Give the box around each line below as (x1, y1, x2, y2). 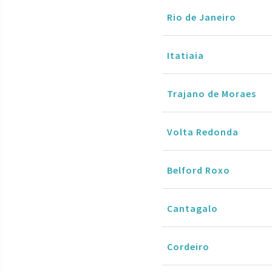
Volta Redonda (167, 125, 239, 138)
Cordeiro (167, 240, 209, 253)
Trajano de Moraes (167, 87, 256, 100)
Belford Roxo (167, 163, 230, 176)
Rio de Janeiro (167, 10, 236, 23)
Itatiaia (167, 49, 204, 61)
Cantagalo (167, 202, 218, 214)
